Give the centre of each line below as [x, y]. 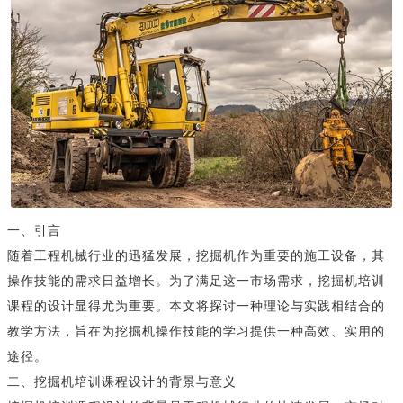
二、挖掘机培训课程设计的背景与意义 [122, 382]
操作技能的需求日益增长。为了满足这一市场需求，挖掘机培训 [196, 282]
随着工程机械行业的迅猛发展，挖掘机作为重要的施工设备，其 [196, 256]
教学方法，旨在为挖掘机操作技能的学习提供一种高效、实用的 [196, 332]
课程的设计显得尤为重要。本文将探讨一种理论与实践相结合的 [196, 307]
